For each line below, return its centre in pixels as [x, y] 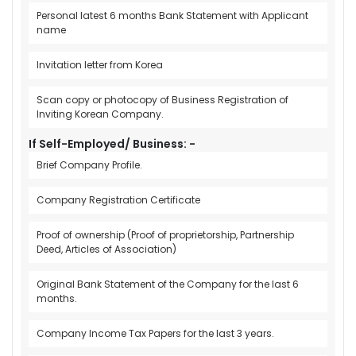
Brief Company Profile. [89, 164]
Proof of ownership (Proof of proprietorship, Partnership [165, 234]
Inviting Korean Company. [100, 114]
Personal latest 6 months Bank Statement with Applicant [172, 15]
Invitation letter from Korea [100, 64]
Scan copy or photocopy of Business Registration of [163, 99]
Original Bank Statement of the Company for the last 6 [168, 284]
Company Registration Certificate [118, 199]
